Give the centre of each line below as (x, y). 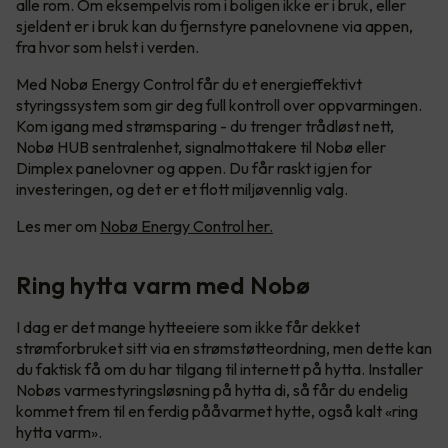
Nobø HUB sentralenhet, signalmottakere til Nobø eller (201, 146)
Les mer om (58, 225)
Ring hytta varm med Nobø (163, 284)
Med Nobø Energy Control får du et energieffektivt (189, 83)
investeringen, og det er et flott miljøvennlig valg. (182, 188)
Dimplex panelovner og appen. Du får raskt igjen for (194, 167)
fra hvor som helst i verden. (109, 46)
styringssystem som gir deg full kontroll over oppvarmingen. (219, 104)
